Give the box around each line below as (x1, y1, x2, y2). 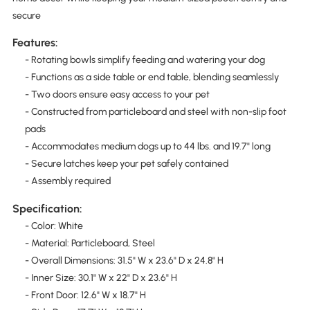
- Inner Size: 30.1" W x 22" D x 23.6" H (24, 271, 177, 284)
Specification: (12, 201, 82, 215)
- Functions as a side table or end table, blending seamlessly (24, 71, 279, 84)
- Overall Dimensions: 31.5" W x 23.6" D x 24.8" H (24, 254, 224, 266)
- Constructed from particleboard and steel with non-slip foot (24, 106, 286, 118)
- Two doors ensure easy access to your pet (24, 89, 210, 101)
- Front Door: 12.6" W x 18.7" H (24, 289, 146, 301)
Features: (12, 36, 58, 50)
